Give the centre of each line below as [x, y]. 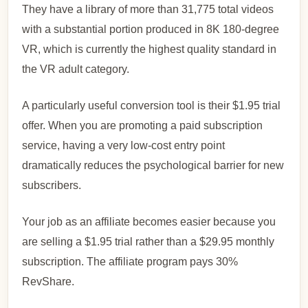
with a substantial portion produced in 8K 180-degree [151, 29]
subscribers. [52, 185]
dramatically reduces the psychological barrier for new [153, 165]
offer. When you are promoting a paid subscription [143, 125]
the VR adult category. [76, 69]
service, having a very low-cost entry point [124, 145]
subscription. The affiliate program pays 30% [130, 261]
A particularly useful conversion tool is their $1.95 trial [152, 105]
